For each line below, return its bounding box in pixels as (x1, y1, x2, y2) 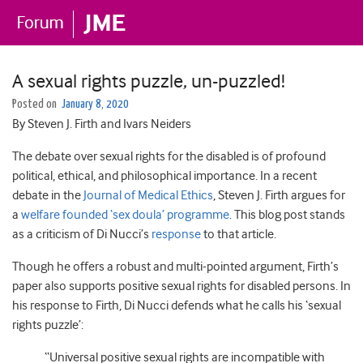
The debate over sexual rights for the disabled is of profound (12, 149, 326, 164)
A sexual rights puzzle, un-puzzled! (12, 70, 285, 92)
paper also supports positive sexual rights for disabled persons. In (12, 279, 351, 293)
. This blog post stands (229, 207, 345, 222)
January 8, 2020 (62, 98, 129, 110)
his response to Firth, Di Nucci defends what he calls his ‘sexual (12, 298, 341, 313)
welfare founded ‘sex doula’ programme (21, 207, 229, 222)
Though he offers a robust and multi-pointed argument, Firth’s (12, 259, 339, 274)
